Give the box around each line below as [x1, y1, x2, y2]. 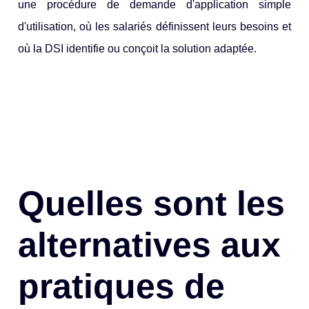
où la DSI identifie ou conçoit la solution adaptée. [18, 43, 257, 55]
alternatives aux [18, 225, 281, 264]
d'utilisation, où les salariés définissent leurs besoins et [18, 21, 291, 33]
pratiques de [18, 266, 226, 306]
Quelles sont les [18, 183, 286, 223]
